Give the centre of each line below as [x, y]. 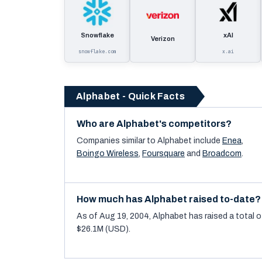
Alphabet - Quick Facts [131, 96]
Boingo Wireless [108, 154]
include [206, 141]
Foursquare [163, 154]
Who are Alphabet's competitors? [154, 124]
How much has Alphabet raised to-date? [169, 199]
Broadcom [222, 154]
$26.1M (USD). [104, 229]
